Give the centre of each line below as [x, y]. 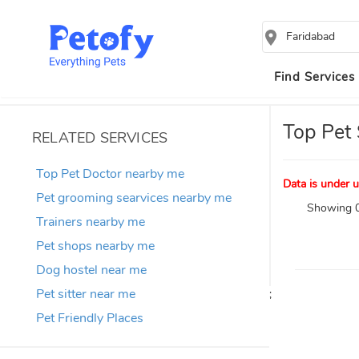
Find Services [315, 77]
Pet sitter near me [86, 294]
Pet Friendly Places [90, 318]
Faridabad [311, 36]
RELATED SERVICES [100, 138]
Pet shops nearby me [95, 246]
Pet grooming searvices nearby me [134, 198]
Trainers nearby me [91, 222]
